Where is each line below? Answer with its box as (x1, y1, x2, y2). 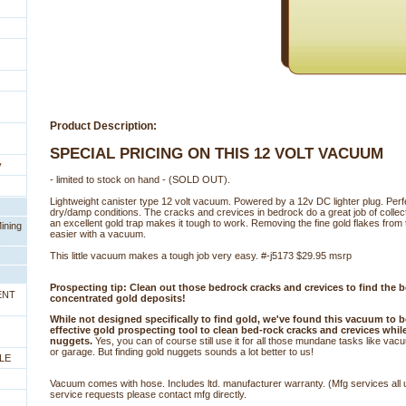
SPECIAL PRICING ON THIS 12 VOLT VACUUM (50, 144, 383, 161)
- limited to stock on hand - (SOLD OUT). (50, 174, 230, 186)
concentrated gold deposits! (50, 293, 186, 304)
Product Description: (50, 120, 157, 132)
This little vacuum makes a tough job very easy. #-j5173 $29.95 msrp (50, 250, 352, 262)
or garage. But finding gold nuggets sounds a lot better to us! (50, 346, 314, 358)
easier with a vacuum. (50, 228, 146, 240)
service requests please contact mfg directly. (50, 389, 246, 401)
